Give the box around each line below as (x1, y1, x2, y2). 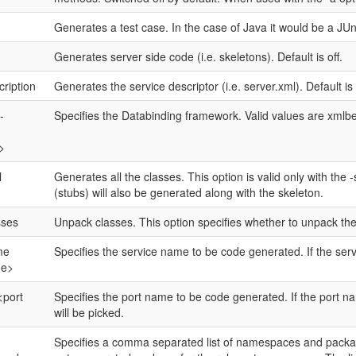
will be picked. (53, 304, 124, 320)
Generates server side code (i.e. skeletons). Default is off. (53, 48, 342, 64)
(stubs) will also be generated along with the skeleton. (53, 184, 323, 200)
